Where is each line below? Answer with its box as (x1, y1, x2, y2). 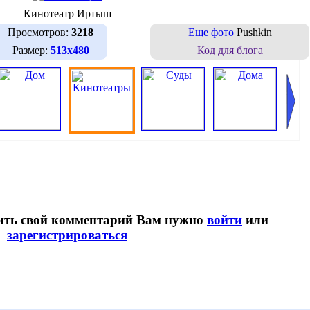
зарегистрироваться (7, 228, 127, 243)
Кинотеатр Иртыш (23, 7, 111, 19)
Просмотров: (8, 26, 71, 38)
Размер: (12, 44, 51, 56)
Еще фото (188, 26, 234, 38)
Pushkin (233, 26, 272, 38)
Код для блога (197, 44, 263, 56)
